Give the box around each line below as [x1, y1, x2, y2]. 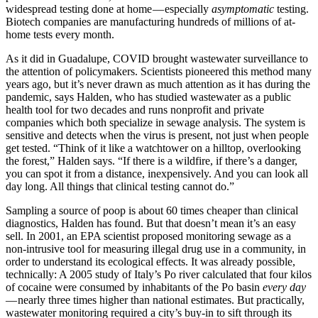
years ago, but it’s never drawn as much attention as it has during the [6, 78, 310, 91]
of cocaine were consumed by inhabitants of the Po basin [6, 281, 263, 294]
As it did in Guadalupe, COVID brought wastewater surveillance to [6, 53, 308, 65]
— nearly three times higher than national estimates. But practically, [6, 294, 305, 307]
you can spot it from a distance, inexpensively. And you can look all [6, 168, 308, 180]
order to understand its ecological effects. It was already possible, [6, 256, 295, 268]
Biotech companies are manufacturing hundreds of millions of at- [6, 16, 295, 28]
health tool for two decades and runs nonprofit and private [6, 104, 264, 116]
